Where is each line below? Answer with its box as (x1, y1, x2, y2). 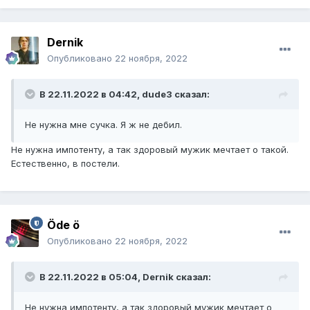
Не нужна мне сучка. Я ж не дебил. (25, 119, 185, 131)
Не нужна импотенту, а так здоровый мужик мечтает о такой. (11, 144, 289, 156)
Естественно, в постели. (11, 158, 120, 170)
